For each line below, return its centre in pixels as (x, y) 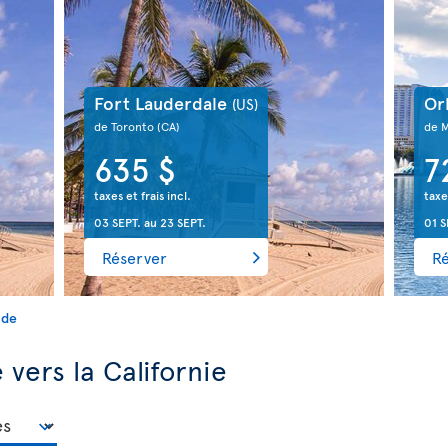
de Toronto (125, 125)
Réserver (134, 257)
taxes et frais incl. (142, 195)
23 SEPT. (182, 222)
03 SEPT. (117, 222)
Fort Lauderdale (162, 102)
